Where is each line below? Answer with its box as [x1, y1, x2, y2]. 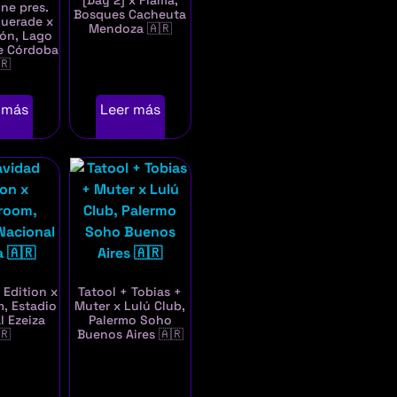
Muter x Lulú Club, [74, 298, 186, 315]
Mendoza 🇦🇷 [88, 20, 172, 37]
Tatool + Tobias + [78, 284, 183, 300]
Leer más [99, 100, 160, 120]
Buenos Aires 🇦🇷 [76, 326, 183, 343]
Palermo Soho [88, 312, 172, 329]
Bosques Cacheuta [74, 6, 187, 23]
